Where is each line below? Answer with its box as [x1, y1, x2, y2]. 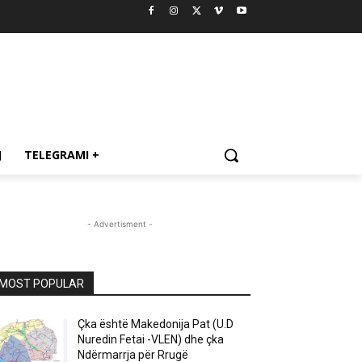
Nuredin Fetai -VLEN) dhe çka [78, 333, 225, 346]
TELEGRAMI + [24, 147, 99, 162]
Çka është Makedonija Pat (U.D [78, 318, 234, 330]
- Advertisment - [86, 219, 153, 229]
